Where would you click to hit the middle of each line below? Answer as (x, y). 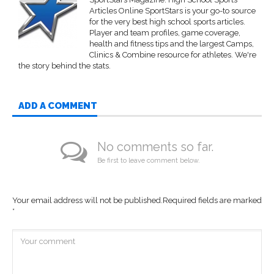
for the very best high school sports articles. (167, 21)
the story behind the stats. (65, 65)
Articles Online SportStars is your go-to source (172, 10)
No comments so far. (155, 146)
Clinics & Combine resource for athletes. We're (173, 54)
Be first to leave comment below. (149, 160)
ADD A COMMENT (58, 106)
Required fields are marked (212, 200)
